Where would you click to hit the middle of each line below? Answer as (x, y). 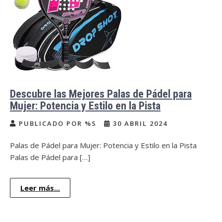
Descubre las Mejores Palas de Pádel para (101, 94)
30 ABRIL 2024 (139, 123)
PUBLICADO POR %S (58, 123)
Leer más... (40, 188)
